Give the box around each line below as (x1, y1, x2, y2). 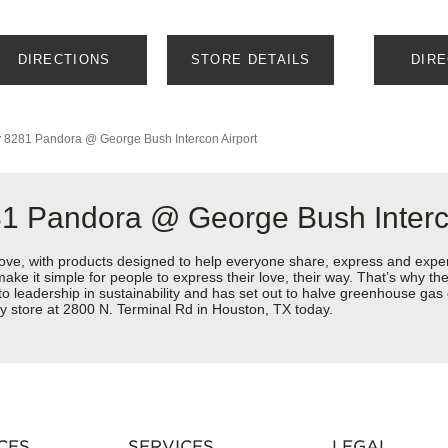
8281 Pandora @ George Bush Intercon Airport (4, 132, 257, 147)
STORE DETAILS (190, 52, 311, 68)
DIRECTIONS (17, 52, 111, 68)
